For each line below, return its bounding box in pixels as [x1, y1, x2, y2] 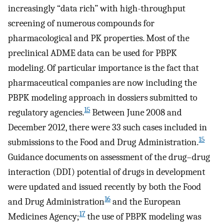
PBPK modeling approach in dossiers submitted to [8, 92, 197, 104]
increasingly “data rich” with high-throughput [8, 3, 185, 14]
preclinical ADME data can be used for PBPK [8, 48, 177, 59]
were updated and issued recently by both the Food [8, 181, 201, 193]
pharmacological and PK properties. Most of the [8, 33, 189, 44]
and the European [111, 196, 181, 208]
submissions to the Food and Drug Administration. [8, 137, 199, 148]
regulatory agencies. [8, 107, 84, 118]
